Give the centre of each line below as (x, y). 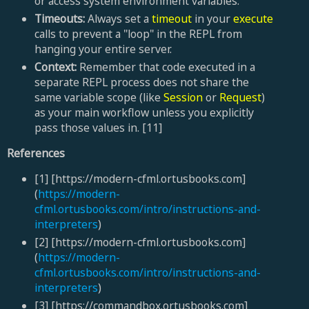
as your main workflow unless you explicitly (144, 112)
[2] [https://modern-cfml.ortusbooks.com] (140, 242)
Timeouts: (59, 19)
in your (212, 19)
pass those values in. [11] (99, 128)
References (36, 153)
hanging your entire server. (103, 49)
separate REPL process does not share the (141, 82)
